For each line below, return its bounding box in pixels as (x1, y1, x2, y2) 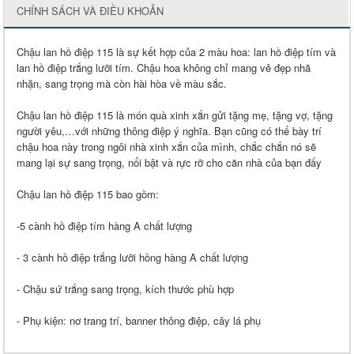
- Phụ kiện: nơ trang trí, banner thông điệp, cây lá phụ (17, 312, 261, 328)
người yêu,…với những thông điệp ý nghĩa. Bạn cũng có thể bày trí (17, 122, 322, 138)
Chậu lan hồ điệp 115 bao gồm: (17, 186, 159, 201)
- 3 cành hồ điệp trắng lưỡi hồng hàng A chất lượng (17, 249, 248, 265)
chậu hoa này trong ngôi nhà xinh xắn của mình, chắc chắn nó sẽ (17, 138, 316, 154)
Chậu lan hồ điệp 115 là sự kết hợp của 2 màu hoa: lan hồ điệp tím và (17, 43, 336, 59)
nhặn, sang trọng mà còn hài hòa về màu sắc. (17, 75, 227, 91)
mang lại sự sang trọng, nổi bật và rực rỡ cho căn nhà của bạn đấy (17, 154, 322, 170)
